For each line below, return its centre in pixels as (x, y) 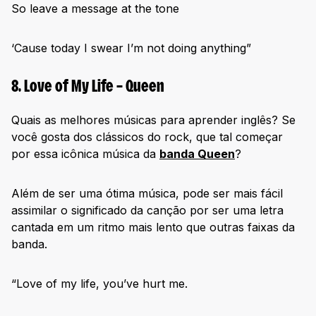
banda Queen (197, 154)
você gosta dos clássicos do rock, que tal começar (147, 137)
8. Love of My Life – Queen (88, 87)
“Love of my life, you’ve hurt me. (99, 284)
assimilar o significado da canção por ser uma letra (147, 210)
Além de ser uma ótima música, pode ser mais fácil (147, 193)
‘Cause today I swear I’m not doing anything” (131, 48)
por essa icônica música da (85, 154)
